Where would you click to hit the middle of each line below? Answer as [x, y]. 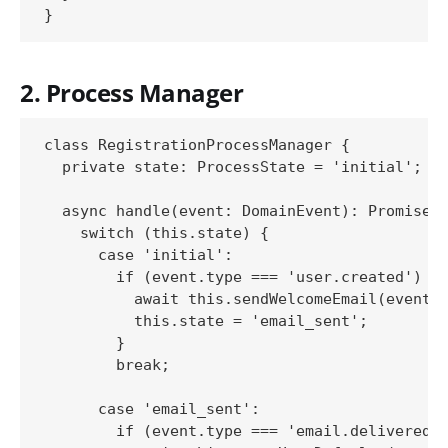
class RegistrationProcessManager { [197, 144]
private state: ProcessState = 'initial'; [233, 166]
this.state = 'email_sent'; [206, 320]
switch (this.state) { [156, 232]
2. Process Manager [132, 92]
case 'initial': [138, 254]
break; [107, 364]
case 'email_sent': [152, 408]
